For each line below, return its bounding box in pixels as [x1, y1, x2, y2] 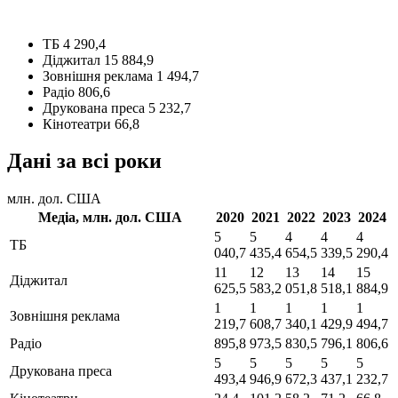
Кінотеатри [43, 115, 111, 131]
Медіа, [38, 210, 83, 226]
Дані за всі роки [7, 149, 162, 173]
